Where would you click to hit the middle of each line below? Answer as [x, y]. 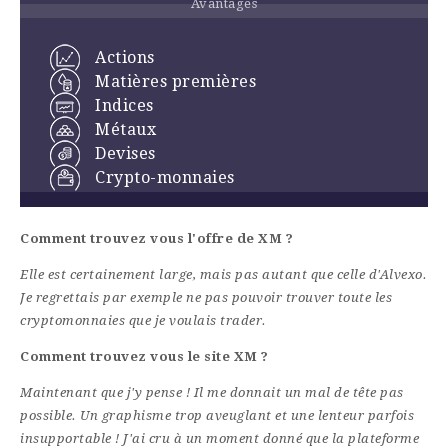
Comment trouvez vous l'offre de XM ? [156, 239]
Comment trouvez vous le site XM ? [144, 357]
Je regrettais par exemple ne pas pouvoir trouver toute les [206, 298]
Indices [124, 106]
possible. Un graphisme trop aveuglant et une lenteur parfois [217, 416]
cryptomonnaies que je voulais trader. [143, 321]
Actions [125, 58]
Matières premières [175, 82]
